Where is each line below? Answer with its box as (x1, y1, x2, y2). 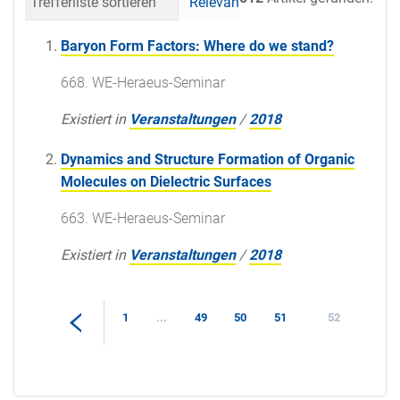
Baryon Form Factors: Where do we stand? (61, 37, 334, 54)
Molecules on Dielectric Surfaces (61, 172, 271, 190)
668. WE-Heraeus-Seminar (61, 73, 225, 91)
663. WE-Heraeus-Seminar (61, 209, 225, 227)
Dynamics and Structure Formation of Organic (61, 150, 354, 168)
